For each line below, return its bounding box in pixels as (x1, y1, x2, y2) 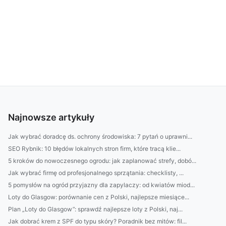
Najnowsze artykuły (8, 112, 94, 123)
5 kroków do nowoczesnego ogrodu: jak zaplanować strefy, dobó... (8, 157, 196, 164)
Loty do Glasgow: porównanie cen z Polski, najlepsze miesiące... (8, 193, 189, 201)
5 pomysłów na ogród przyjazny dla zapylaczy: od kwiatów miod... (8, 181, 195, 189)
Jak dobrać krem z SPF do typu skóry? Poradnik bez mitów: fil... (8, 217, 187, 225)
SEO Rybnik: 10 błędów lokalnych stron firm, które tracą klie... (8, 145, 181, 152)
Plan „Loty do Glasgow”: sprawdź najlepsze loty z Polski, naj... (8, 205, 183, 213)
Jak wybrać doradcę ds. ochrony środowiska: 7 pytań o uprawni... (8, 133, 192, 140)
